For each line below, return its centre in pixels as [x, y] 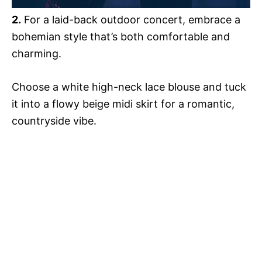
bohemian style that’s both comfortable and [121, 36]
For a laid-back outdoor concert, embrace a [131, 19]
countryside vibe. [54, 120]
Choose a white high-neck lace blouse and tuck [129, 87]
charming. [37, 53]
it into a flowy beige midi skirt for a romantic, [123, 104]
